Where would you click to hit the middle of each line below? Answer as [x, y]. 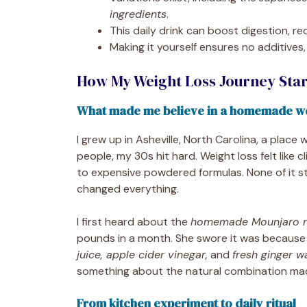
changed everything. [128, 188]
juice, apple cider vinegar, [142, 254]
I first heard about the [134, 221]
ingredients [138, 14]
